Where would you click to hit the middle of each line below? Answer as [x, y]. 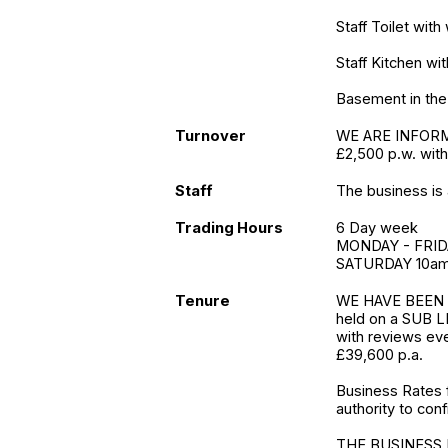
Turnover [210, 136]
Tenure [202, 301]
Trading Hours [229, 228]
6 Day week [377, 228]
